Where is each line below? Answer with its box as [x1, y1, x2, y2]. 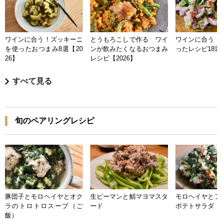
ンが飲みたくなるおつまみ [90, 45, 168, 53]
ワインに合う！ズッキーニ [5, 36, 83, 44]
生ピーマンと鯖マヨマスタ [90, 193, 168, 201]
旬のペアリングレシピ [15, 116, 94, 125]
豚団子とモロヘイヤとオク [5, 193, 83, 201]
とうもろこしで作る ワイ [90, 36, 168, 44]
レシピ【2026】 [90, 55, 136, 62]
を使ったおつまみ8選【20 [5, 45, 83, 53]
